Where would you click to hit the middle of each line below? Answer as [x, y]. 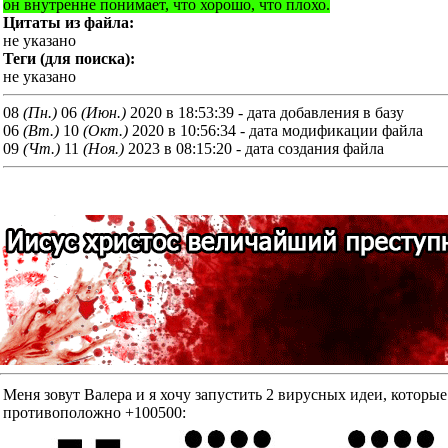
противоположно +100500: [94, 412]
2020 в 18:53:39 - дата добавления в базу [265, 112]
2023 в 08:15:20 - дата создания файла [254, 148]
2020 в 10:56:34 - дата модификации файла [275, 130]
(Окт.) [105, 130]
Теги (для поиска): [69, 58]
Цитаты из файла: [68, 22]
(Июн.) [103, 112]
